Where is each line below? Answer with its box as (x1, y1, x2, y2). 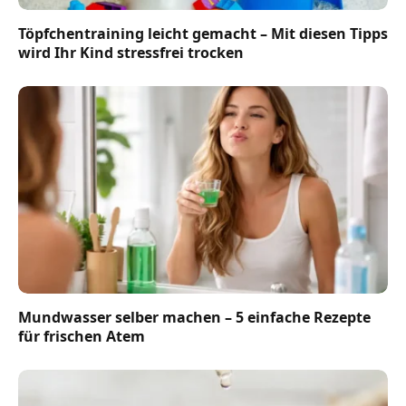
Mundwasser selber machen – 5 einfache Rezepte (18, 307, 371, 328)
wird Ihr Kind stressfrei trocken (18, 42, 244, 63)
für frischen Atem (18, 326, 145, 347)
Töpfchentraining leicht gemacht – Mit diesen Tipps (18, 23, 388, 43)
